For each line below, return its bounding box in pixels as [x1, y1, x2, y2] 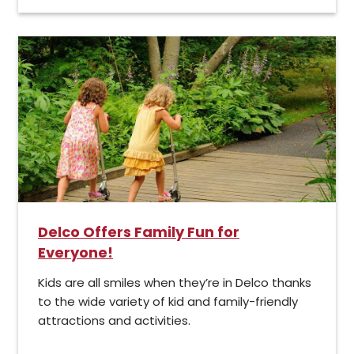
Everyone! [38, 242, 113, 262]
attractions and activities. [38, 311, 190, 329]
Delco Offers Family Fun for [38, 221, 239, 242]
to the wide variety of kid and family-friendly [38, 292, 298, 310]
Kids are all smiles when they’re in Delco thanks [38, 273, 311, 291]
